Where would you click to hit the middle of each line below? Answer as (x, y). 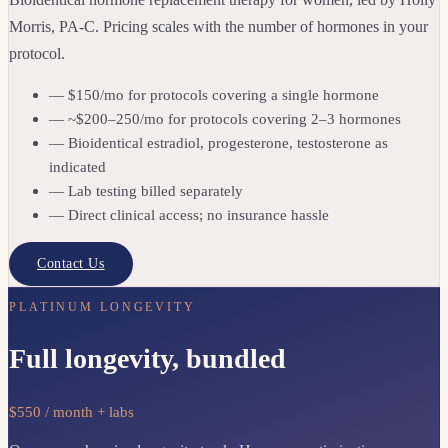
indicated (77, 166)
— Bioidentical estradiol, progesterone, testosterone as (218, 142)
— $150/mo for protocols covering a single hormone (214, 94)
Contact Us (71, 263)
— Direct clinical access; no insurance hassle (189, 214)
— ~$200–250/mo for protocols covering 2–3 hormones (225, 118)
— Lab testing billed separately (146, 190)
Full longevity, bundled (147, 358)
